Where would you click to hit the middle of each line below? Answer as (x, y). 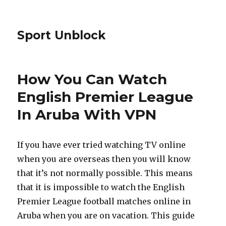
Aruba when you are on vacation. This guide (106, 215)
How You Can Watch (92, 79)
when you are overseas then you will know (104, 159)
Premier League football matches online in (104, 201)
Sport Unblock (62, 35)
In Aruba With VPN (87, 115)
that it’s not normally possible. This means (105, 173)
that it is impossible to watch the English (101, 187)
